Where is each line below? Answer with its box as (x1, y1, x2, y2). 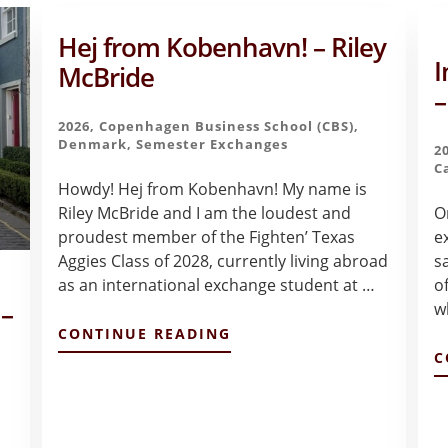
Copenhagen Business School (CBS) (98, 116, 354, 135)
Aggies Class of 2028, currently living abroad (57, 249, 388, 272)
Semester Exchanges (135, 134, 288, 153)
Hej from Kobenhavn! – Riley (57, 29, 386, 65)
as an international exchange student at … (57, 273, 375, 296)
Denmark (57, 134, 127, 153)
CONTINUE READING (57, 323, 231, 343)
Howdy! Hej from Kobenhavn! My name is (57, 177, 367, 200)
